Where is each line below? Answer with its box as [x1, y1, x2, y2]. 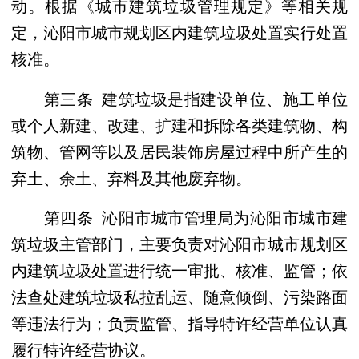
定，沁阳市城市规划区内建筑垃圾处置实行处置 [11, 19, 348, 43]
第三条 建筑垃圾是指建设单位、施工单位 [11, 86, 348, 110]
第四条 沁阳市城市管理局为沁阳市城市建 [11, 205, 348, 229]
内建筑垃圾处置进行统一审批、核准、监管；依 [11, 258, 348, 282]
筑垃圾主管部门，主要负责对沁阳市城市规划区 [11, 232, 348, 256]
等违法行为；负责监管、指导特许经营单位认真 [11, 311, 348, 335]
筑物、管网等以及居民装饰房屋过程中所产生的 [11, 139, 348, 163]
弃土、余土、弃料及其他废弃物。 [11, 165, 252, 189]
